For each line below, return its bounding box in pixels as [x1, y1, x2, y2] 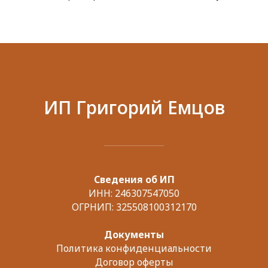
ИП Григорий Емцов [43, 95, 225, 120]
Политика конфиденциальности [56, 242, 212, 255]
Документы [104, 228, 164, 241]
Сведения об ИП [93, 173, 175, 186]
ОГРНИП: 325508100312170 [71, 200, 197, 214]
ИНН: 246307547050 [89, 187, 179, 200]
